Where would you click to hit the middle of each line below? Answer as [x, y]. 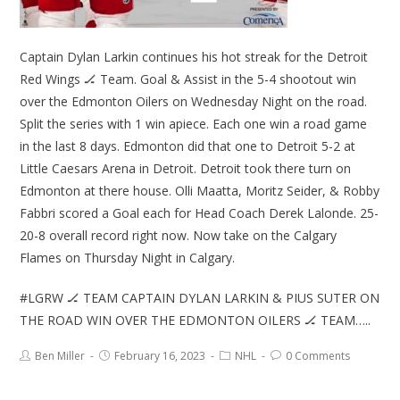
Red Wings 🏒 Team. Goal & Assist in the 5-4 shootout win [188, 79]
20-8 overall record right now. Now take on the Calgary [179, 236]
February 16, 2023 [160, 356]
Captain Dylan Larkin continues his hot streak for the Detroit [194, 57]
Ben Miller [60, 356]
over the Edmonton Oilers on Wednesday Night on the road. [194, 102]
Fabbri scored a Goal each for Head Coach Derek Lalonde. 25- [200, 213]
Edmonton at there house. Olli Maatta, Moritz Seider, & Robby [200, 191]
